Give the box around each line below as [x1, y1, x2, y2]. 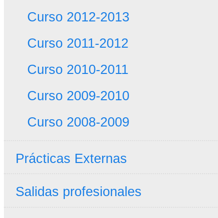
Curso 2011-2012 [27, 36, 128, 51]
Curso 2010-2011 [27, 62, 128, 77]
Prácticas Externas [15, 150, 127, 166]
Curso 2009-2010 [27, 88, 129, 104]
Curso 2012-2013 [27, 9, 129, 25]
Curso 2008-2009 [27, 114, 129, 130]
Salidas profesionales [15, 184, 142, 200]
